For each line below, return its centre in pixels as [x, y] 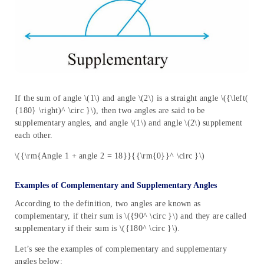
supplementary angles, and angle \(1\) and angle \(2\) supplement [129, 123]
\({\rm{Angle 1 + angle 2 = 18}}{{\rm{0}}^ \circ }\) [110, 156]
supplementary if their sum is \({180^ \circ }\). [99, 229]
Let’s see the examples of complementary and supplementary [121, 249]
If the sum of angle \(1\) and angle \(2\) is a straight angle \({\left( [132, 98]
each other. [34, 136]
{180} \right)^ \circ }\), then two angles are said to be [110, 111]
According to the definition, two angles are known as [108, 204]
